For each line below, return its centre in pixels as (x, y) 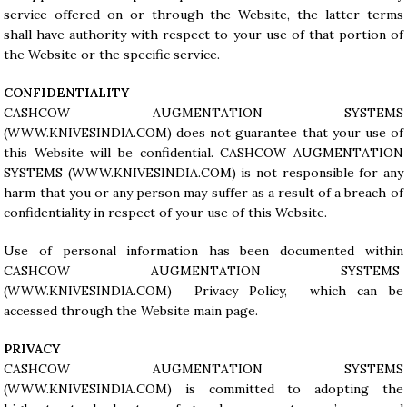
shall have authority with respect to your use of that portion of (203, 35)
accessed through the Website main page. (131, 311)
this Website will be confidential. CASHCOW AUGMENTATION (203, 153)
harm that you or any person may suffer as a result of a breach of (203, 193)
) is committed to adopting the (285, 389)
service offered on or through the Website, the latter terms (203, 15)
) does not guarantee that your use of (285, 133)
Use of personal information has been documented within (203, 251)
